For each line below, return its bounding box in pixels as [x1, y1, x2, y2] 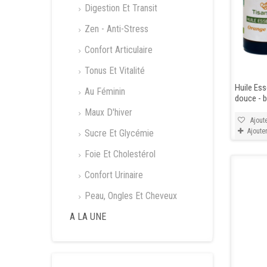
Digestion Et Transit [82, 2, 157, 14]
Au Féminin [82, 86, 125, 97]
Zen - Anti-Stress [82, 23, 148, 35]
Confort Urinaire [82, 169, 143, 181]
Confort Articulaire [82, 44, 153, 55]
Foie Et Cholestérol [82, 148, 156, 160]
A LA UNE [70, 211, 106, 222]
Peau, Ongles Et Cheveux [82, 190, 177, 201]
